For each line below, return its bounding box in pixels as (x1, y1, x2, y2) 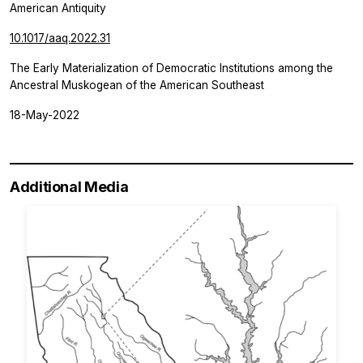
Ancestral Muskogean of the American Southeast (10, 78, 264, 92)
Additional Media (10, 177, 129, 195)
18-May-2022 (10, 108, 79, 122)
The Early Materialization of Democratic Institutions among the (10, 61, 333, 75)
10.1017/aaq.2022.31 (10, 31, 110, 45)
